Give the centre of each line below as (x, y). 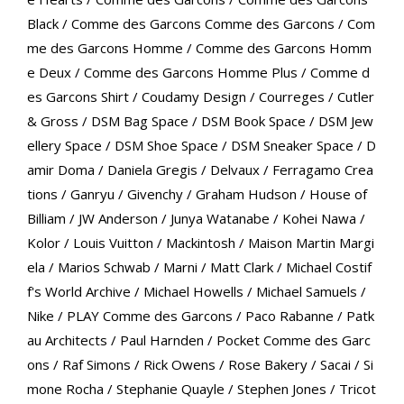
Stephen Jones (281, 389)
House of (338, 194)
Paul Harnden (161, 340)
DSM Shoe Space (166, 146)
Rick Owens (179, 365)
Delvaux (234, 170)
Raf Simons (96, 365)
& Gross (52, 121)
